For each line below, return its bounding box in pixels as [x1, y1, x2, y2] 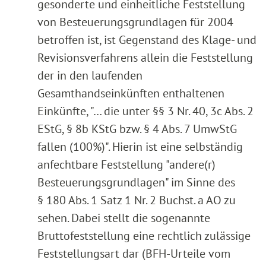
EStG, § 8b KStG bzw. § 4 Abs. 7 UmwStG [37, 121, 237, 137]
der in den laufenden [37, 68, 142, 84]
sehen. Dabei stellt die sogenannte [37, 210, 210, 226]
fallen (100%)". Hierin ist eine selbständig [37, 139, 243, 155]
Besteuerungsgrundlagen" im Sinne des [37, 175, 235, 191]
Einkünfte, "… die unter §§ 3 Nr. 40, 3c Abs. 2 [37, 103, 254, 119]
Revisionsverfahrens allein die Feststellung [37, 50, 253, 66]
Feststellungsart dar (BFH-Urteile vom [37, 246, 230, 262]
